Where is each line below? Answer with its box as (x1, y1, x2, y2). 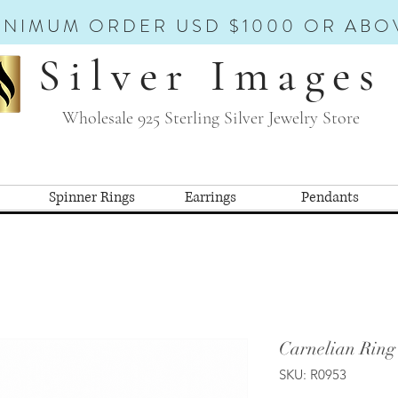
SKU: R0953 (279, 365, 346, 383)
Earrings (185, 187, 236, 207)
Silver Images (38, 49, 383, 102)
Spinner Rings (48, 187, 135, 207)
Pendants (300, 187, 359, 207)
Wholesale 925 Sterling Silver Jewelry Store (61, 107, 360, 129)
